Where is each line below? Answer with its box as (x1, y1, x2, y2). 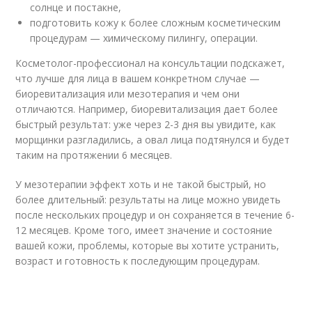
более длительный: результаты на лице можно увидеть (15, 192, 281, 206)
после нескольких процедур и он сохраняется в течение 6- (15, 208, 295, 221)
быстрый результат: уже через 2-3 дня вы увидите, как (15, 117, 276, 131)
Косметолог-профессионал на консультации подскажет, (15, 56, 286, 70)
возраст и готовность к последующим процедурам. (15, 253, 260, 267)
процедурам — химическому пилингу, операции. (30, 31, 258, 45)
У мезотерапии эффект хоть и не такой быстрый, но (15, 177, 267, 191)
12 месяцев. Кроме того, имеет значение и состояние (15, 223, 273, 237)
